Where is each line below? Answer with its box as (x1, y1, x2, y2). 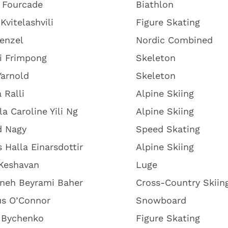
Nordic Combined (136, 35, 213, 45)
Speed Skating (136, 124, 200, 134)
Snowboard (136, 195, 186, 206)
